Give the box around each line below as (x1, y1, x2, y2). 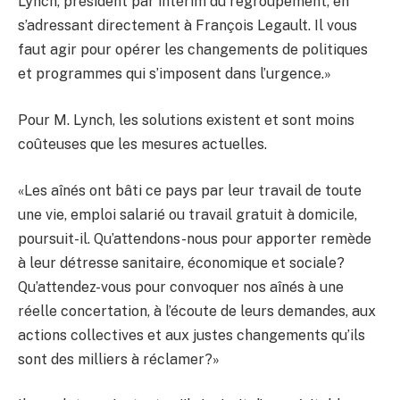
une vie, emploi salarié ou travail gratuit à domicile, (18, 205, 357, 223)
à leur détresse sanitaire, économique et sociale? (18, 254, 345, 271)
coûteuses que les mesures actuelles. (18, 136, 267, 154)
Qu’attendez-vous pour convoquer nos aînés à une (18, 278, 344, 296)
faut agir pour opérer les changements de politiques (18, 41, 368, 59)
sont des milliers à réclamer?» (18, 350, 220, 368)
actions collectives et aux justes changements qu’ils (18, 326, 365, 344)
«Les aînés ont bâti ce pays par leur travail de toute (18, 181, 362, 199)
